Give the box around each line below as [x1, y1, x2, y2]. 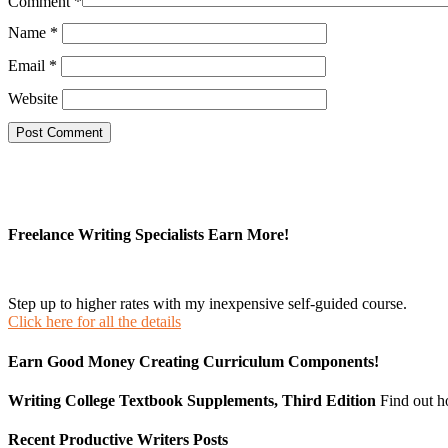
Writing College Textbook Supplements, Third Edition [8, 391, 376, 409]
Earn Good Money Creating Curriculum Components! [8, 352, 379, 370]
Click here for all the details [8, 313, 181, 331]
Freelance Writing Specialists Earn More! [8, 226, 289, 244]
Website [8, 89, 58, 107]
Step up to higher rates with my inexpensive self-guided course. [8, 295, 407, 313]
